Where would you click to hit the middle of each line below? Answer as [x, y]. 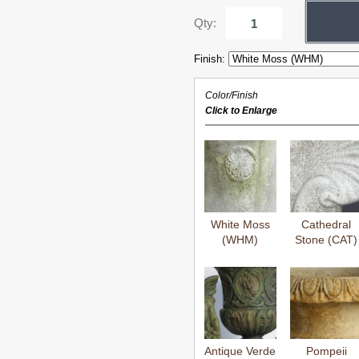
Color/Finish [232, 95]
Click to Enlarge [242, 111]
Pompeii [326, 351]
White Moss [240, 224]
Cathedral [327, 224]
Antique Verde [240, 351]
